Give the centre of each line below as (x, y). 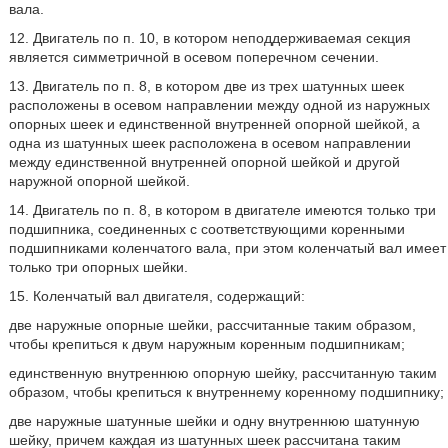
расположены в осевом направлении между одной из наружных (219, 105)
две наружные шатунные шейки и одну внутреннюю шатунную (214, 421)
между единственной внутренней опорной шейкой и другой (204, 162)
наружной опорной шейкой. (99, 181)
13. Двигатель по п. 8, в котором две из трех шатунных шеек (206, 86)
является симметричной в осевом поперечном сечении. (193, 57)
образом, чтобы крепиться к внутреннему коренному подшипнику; (226, 392)
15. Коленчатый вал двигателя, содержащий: (156, 296)
